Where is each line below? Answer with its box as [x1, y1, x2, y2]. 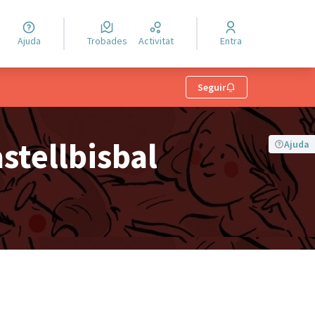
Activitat [143, 34, 174, 47]
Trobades [91, 34, 127, 47]
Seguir [198, 81, 226, 94]
